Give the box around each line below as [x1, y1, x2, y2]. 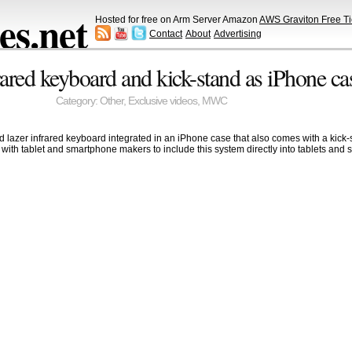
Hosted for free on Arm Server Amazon [95, 13, 259, 25]
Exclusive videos [127, 95, 197, 108]
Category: [55, 95, 100, 108]
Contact [149, 27, 182, 39]
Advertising [214, 27, 262, 39]
